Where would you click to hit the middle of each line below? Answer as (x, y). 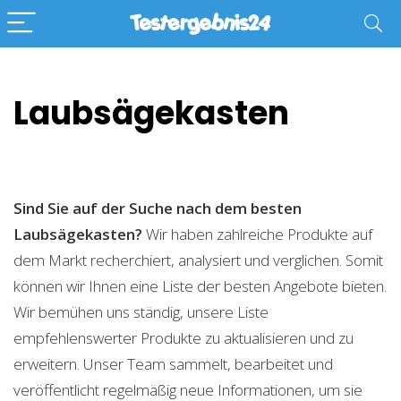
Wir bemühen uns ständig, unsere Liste (141, 312)
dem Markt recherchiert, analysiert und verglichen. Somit (198, 260)
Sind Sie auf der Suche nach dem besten (158, 208)
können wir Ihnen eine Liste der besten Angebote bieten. (200, 286)
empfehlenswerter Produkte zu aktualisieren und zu (183, 338)
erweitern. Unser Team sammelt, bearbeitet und (173, 364)
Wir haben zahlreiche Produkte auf (257, 234)
